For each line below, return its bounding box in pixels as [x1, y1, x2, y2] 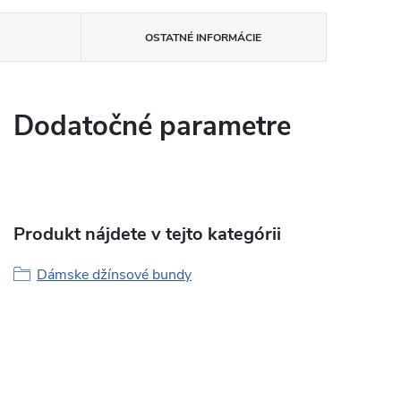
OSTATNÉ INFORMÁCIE [145, 30, 262, 45]
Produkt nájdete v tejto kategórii [13, 222, 281, 246]
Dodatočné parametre [13, 107, 291, 145]
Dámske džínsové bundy [37, 265, 192, 285]
